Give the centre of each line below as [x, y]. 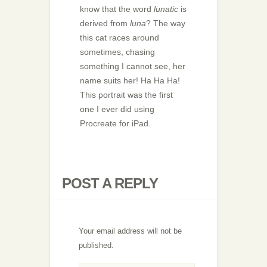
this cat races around [119, 38]
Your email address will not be [130, 231]
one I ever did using [117, 109]
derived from [105, 23]
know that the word [117, 9]
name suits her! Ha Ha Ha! [130, 80]
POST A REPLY [110, 183]
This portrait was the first [126, 95]
